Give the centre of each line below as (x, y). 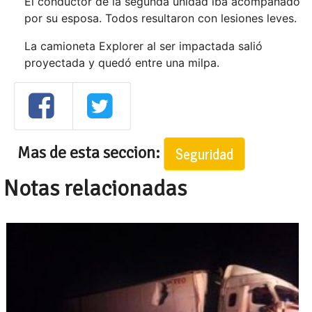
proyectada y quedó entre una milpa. (122, 63)
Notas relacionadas (95, 188)
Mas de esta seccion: (91, 152)
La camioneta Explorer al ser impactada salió (143, 46)
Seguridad (204, 153)
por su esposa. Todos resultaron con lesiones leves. (161, 18)
